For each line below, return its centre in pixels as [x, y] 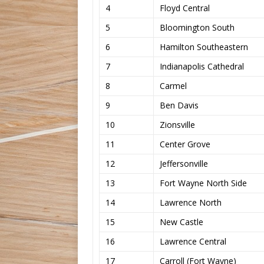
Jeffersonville [184, 163]
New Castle [181, 222]
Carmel [173, 85]
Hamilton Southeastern [204, 47]
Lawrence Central [193, 241]
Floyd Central [185, 8]
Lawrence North [191, 202]
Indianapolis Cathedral [202, 66]
